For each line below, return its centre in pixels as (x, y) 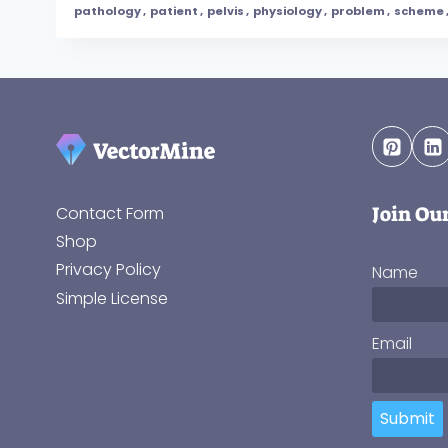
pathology (107, 11)
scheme (419, 11)
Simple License (112, 298)
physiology (287, 11)
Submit (407, 419)
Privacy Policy (108, 270)
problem (358, 11)
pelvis (225, 11)
